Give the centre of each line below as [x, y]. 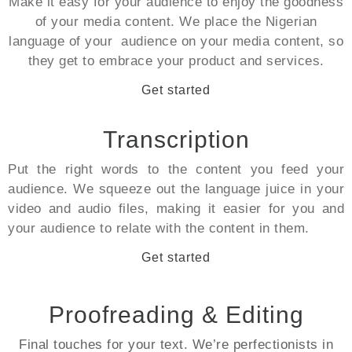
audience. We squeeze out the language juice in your [176, 189]
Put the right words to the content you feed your [176, 169]
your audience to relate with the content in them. [159, 228]
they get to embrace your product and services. [176, 61]
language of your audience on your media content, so [176, 41]
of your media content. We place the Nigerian [176, 22]
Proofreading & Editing [176, 315]
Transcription [176, 139]
